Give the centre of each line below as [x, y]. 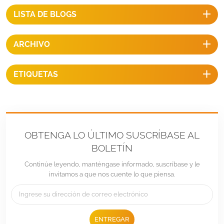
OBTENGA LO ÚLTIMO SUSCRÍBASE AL [112, 135]
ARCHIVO [32, 44]
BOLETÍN [112, 148]
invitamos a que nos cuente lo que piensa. [112, 174]
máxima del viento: [34, 5]
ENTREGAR [112, 219]
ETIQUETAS [36, 74]
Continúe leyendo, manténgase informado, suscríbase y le [112, 164]
